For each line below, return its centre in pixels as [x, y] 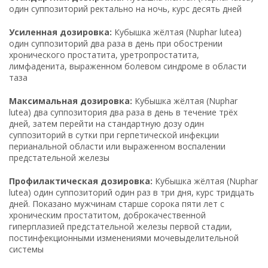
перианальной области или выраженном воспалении [117, 146]
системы [26, 249]
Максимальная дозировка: [71, 100]
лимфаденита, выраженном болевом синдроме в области [128, 66]
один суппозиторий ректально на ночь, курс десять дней [125, 8]
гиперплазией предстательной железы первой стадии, [121, 226]
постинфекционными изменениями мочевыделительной [124, 237]
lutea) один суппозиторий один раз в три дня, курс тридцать [132, 192]
